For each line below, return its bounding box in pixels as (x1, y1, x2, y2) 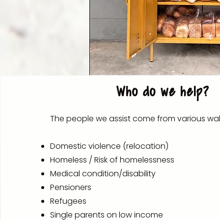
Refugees (50, 195, 87, 207)
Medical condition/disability (50, 168, 156, 179)
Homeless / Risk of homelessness (50, 154, 175, 165)
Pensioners (50, 182, 92, 193)
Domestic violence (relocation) (50, 140, 169, 152)
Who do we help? (116, 84, 214, 101)
